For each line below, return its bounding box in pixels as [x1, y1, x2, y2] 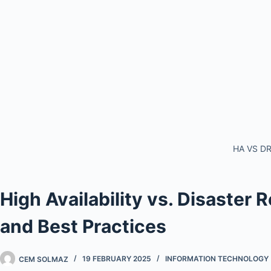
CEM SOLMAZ [19, 254, 68, 264]
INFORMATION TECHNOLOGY [165, 254, 269, 264]
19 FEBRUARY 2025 [82, 254, 151, 264]
